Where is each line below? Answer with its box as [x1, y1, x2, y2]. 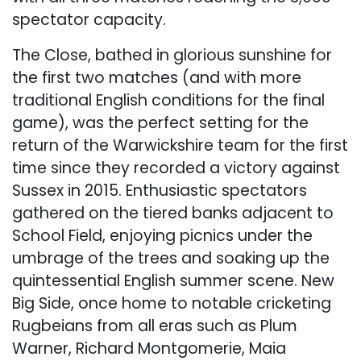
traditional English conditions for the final [12, 89, 325, 111]
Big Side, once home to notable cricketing [12, 292, 331, 314]
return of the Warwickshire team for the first [12, 134, 348, 156]
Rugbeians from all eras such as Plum [12, 314, 297, 337]
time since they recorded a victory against [12, 156, 340, 179]
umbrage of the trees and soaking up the [12, 247, 330, 269]
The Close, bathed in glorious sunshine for [12, 44, 332, 66]
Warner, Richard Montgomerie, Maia [12, 337, 286, 359]
